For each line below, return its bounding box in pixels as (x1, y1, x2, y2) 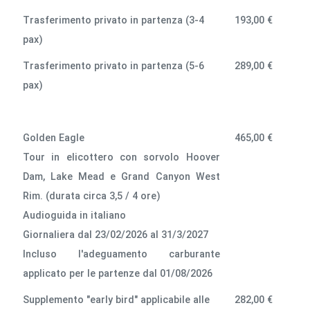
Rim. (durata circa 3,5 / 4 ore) (23, 190, 161, 202)
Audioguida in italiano (23, 209, 127, 221)
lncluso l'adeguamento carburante (23, 248, 220, 260)
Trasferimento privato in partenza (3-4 (23, 14, 205, 26)
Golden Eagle (23, 131, 85, 144)
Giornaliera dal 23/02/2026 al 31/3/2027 (23, 228, 209, 241)
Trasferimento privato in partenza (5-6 (23, 60, 205, 72)
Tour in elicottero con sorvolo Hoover (23, 151, 220, 163)
